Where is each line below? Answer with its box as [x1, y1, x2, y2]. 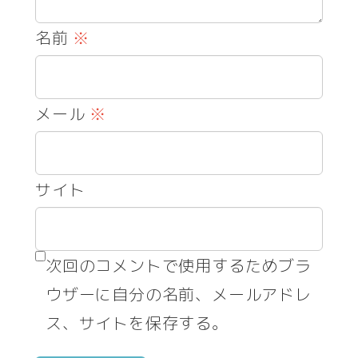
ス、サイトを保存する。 [46, 311, 229, 334]
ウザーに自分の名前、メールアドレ [46, 282, 312, 305]
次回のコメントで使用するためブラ [46, 253, 312, 276]
